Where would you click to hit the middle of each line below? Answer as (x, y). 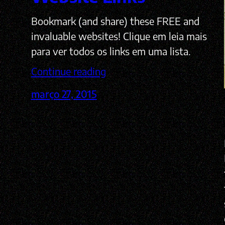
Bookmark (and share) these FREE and (115, 21)
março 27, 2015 (64, 94)
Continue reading (68, 71)
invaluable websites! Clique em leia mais (119, 36)
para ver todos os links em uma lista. (111, 51)
